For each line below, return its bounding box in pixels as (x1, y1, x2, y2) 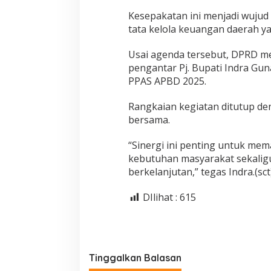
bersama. (128, 113, 170, 127)
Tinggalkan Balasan (89, 252, 181, 264)
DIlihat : (142, 191, 177, 204)
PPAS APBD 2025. (128, 74, 206, 88)
